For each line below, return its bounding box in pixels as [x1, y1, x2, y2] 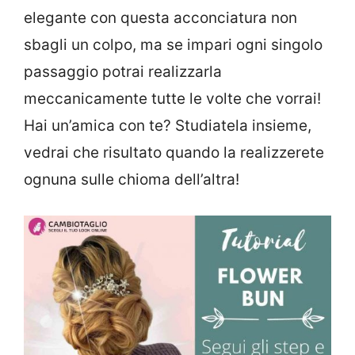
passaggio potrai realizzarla [24, 62, 222, 81]
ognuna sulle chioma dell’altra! [24, 170, 239, 189]
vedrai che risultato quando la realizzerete [24, 143, 324, 162]
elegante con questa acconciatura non [24, 8, 297, 27]
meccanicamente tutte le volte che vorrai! [24, 89, 321, 108]
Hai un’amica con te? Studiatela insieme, [24, 116, 311, 135]
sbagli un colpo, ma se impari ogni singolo [24, 35, 323, 54]
